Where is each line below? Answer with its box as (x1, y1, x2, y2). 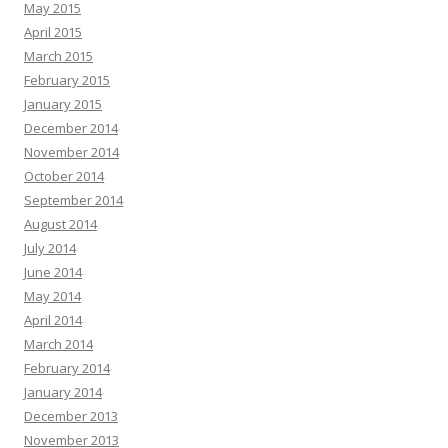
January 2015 (24, 95, 102, 113)
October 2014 (24, 167, 104, 185)
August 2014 (24, 215, 97, 233)
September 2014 (24, 191, 123, 209)
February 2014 (24, 359, 110, 377)
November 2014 (24, 143, 119, 161)
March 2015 (24, 47, 93, 65)
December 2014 (24, 119, 118, 137)
